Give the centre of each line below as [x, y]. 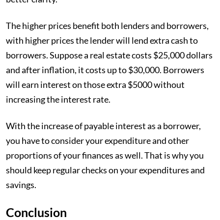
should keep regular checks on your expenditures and [105, 170]
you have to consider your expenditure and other [97, 140]
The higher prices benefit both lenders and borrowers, [107, 26]
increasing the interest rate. [59, 99]
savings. [21, 185]
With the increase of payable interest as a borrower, [103, 126]
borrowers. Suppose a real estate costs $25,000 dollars [109, 55]
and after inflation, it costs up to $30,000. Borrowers [105, 70]
